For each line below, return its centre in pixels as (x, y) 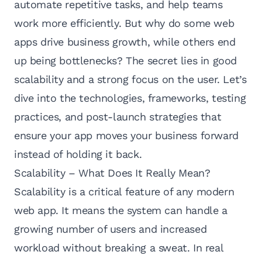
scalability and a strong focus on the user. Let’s (130, 80)
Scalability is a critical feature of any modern (124, 192)
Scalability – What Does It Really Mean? (112, 173)
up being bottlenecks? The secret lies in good (126, 61)
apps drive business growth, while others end (125, 42)
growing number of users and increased (111, 229)
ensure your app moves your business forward (126, 136)
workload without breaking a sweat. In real (119, 248)
